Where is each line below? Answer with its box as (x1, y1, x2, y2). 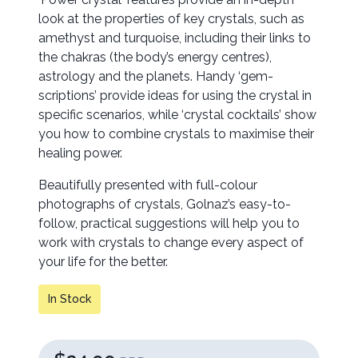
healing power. (38, 145, 122, 161)
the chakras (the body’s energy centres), (38, 50, 272, 66)
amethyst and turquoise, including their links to (38, 30, 311, 46)
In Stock (48, 292, 91, 306)
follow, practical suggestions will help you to (38, 216, 300, 232)
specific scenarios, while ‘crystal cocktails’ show (38, 107, 316, 123)
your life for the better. (38, 254, 168, 270)
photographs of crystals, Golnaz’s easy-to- (38, 197, 291, 213)
